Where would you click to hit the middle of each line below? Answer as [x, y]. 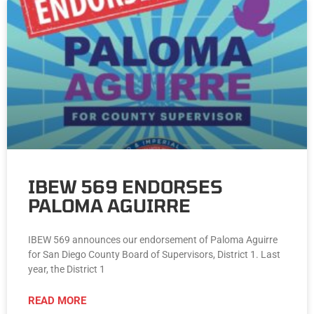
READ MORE [57, 301]
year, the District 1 [67, 269]
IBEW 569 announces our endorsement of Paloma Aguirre [153, 240]
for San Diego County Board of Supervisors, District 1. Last [154, 255]
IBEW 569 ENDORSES [125, 187]
